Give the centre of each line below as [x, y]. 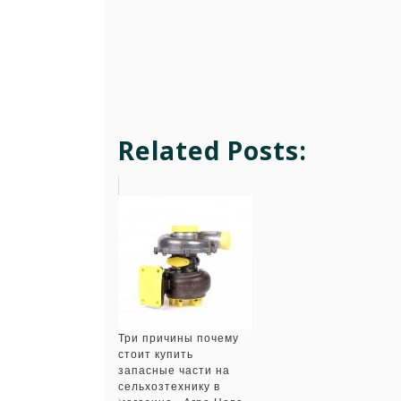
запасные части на [174, 370]
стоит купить [156, 354]
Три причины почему [179, 338]
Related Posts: [213, 150]
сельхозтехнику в [169, 386]
